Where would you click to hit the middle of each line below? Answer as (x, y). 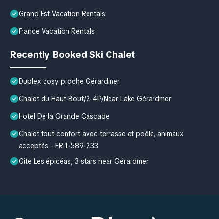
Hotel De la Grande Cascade (64, 116)
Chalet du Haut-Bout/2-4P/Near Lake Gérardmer (95, 99)
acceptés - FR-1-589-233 (58, 145)
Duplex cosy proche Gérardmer (69, 81)
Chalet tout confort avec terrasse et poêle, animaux (101, 134)
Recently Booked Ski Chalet (72, 54)
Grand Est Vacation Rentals (62, 13)
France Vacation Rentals (57, 31)
